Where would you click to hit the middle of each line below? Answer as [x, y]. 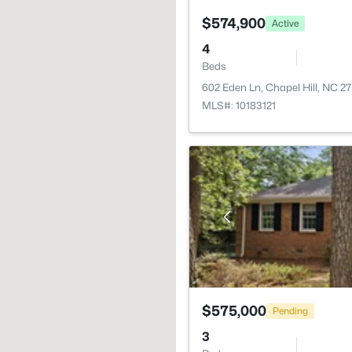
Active [285, 23]
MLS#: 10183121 [239, 105]
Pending [290, 310]
